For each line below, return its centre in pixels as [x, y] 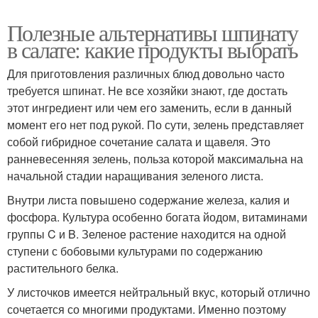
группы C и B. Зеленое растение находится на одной [147, 234]
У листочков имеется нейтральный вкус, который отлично [159, 292]
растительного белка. [63, 268]
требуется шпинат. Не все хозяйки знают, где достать [147, 90]
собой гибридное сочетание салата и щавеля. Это [139, 141]
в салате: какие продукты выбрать [153, 49]
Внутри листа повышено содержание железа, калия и [148, 199]
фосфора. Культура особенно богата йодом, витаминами [157, 216]
